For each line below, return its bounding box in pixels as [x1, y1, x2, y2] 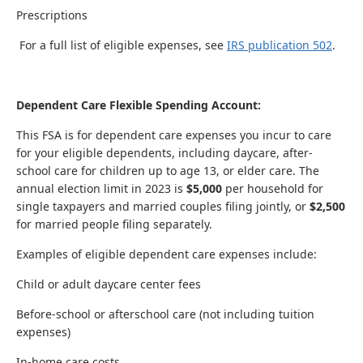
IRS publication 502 [227, 37, 332, 53]
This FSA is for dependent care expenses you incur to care [16, 127, 331, 143]
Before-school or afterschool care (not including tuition [16, 306, 314, 322]
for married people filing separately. [16, 216, 216, 232]
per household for [222, 181, 323, 196]
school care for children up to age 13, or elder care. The [16, 163, 319, 178]
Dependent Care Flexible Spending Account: [16, 97, 261, 113]
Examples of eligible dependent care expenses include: [16, 246, 317, 262]
